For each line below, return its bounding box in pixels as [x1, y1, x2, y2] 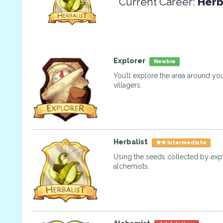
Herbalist [113, 138, 148, 146]
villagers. [113, 81, 142, 89]
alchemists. [113, 162, 150, 171]
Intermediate [166, 139, 208, 146]
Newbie [152, 58, 177, 64]
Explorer [113, 57, 146, 65]
